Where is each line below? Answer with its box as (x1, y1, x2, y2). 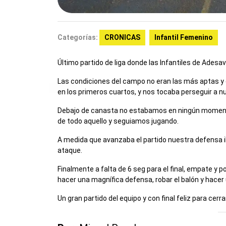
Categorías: (58, 33, 98, 41)
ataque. (58, 146, 82, 154)
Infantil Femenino (154, 33, 213, 41)
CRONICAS (104, 33, 140, 41)
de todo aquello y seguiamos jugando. (58, 117, 179, 125)
